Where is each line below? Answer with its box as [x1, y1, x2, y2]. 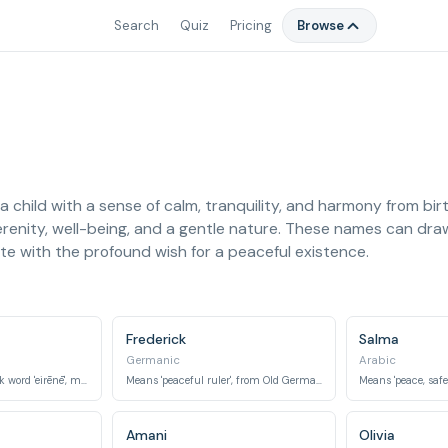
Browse [297, 17, 345, 34]
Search [113, 17, 159, 34]
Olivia [359, 425, 396, 444]
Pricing [229, 17, 272, 34]
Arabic [359, 353, 397, 368]
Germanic [125, 353, 180, 368]
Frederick [125, 330, 186, 349]
